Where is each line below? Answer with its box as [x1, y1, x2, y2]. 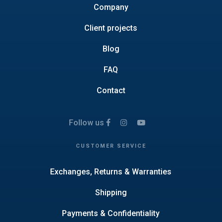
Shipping [95, 187, 127, 197]
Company [93, 2, 128, 12]
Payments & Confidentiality [62, 208, 160, 218]
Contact [96, 85, 125, 95]
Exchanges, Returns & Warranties [50, 166, 172, 176]
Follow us [69, 117, 105, 127]
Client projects [84, 23, 138, 33]
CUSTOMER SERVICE [75, 142, 146, 149]
